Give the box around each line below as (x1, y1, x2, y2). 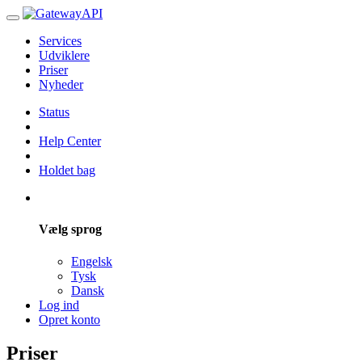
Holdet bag (39, 163, 95, 177)
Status (39, 105, 69, 119)
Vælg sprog (39, 222, 102, 237)
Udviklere (39, 48, 90, 62)
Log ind (39, 297, 79, 312)
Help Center (39, 134, 101, 148)
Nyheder (39, 78, 83, 91)
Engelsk (71, 254, 112, 268)
